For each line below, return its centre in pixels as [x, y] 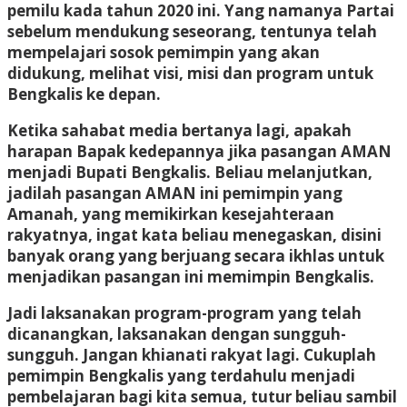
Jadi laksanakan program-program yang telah [184, 313]
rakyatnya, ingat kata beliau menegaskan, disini [194, 234]
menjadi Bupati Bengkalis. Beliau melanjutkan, [190, 172]
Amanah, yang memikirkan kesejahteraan [171, 213]
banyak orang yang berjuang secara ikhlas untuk [196, 255]
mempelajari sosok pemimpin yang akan [164, 52]
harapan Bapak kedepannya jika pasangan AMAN [199, 151]
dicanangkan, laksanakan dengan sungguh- [177, 333]
